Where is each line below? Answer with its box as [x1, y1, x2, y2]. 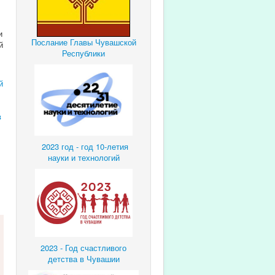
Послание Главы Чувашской [31, 36, 136, 48]
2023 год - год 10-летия [41, 140, 128, 152]
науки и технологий [47, 151, 120, 163]
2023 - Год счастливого [41, 241, 126, 254]
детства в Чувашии [47, 252, 120, 265]
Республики [62, 47, 105, 59]
